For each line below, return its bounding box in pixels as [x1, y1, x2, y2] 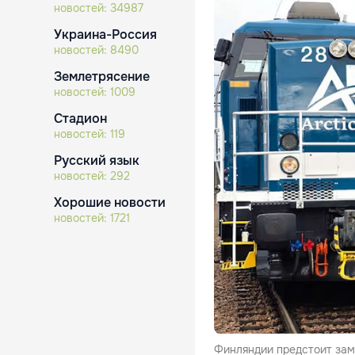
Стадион [54, 110, 107, 127]
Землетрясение [54, 68, 150, 85]
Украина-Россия [54, 26, 157, 43]
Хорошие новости [54, 194, 166, 211]
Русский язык [54, 152, 139, 169]
